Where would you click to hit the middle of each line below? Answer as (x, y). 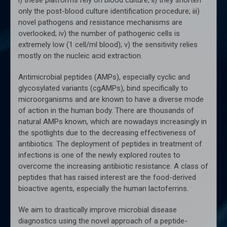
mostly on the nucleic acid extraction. (80, 55)
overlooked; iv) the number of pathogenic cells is (99, 33)
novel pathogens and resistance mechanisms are (100, 22)
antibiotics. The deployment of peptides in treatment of (110, 144)
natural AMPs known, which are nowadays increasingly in (112, 121)
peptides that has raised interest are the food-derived (107, 177)
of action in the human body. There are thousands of (106, 110)
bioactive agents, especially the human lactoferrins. (103, 188)
